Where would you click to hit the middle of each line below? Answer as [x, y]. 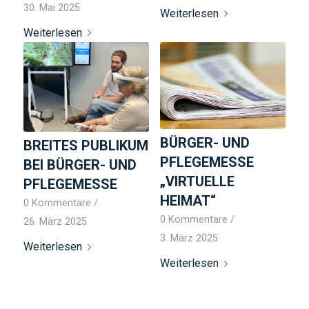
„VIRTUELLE [197, 181]
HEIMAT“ [188, 200]
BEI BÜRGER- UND [80, 165]
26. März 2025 [55, 222]
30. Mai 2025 [51, 8]
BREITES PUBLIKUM [86, 146]
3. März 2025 [189, 238]
